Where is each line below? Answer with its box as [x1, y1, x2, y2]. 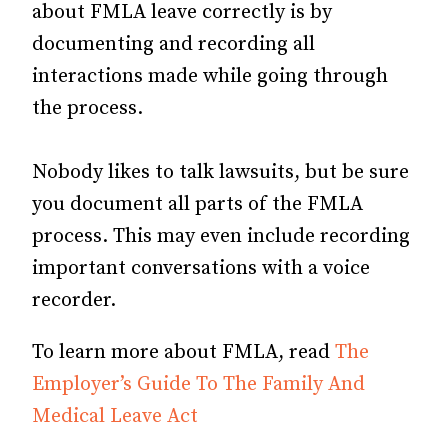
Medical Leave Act [32, 403, 198, 429]
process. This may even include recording [32, 223, 410, 249]
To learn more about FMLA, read [32, 339, 335, 365]
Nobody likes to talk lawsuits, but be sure [32, 159, 409, 185]
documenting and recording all [32, 31, 315, 57]
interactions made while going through [32, 63, 388, 89]
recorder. [32, 287, 116, 313]
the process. [32, 95, 143, 121]
